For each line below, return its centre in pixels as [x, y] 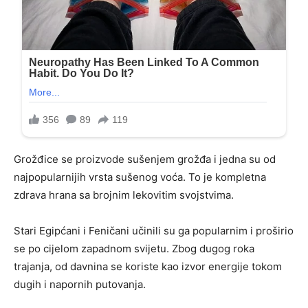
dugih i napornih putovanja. [80, 285]
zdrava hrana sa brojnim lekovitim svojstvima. [124, 195]
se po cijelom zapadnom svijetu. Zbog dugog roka [134, 249]
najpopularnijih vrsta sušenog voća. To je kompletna [140, 177]
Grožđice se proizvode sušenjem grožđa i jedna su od [145, 159]
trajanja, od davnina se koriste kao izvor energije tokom [148, 267]
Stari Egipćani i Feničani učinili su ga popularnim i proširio [154, 231]
